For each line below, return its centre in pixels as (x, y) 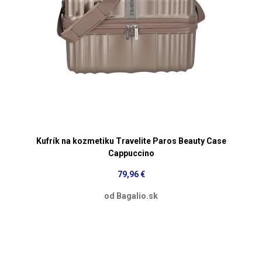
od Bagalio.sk (131, 196)
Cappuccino (131, 153)
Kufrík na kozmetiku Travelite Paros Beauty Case (131, 141)
